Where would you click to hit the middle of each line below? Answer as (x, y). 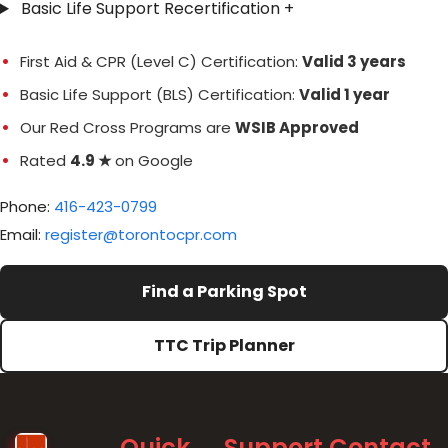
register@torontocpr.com (141, 234)
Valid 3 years (354, 61)
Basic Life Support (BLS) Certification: (159, 94)
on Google (152, 160)
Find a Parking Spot (224, 291)
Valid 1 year (344, 94)
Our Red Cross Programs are (127, 127)
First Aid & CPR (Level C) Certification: (161, 61)
